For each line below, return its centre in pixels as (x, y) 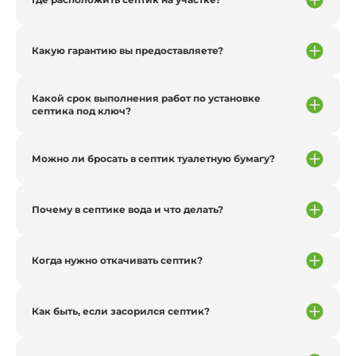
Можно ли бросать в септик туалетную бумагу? (153, 158)
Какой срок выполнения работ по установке (146, 98)
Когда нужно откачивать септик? (117, 260)
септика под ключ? (81, 110)
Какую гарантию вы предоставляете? (128, 50)
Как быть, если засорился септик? (121, 311)
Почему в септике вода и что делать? (128, 209)
